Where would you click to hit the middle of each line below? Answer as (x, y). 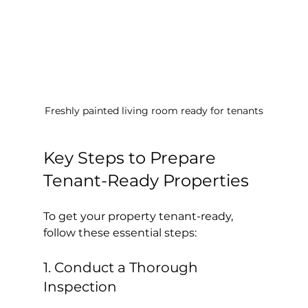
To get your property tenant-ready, (139, 217)
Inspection (80, 287)
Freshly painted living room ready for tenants (154, 111)
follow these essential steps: (120, 233)
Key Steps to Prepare (131, 158)
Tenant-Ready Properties (146, 181)
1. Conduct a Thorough (122, 268)
